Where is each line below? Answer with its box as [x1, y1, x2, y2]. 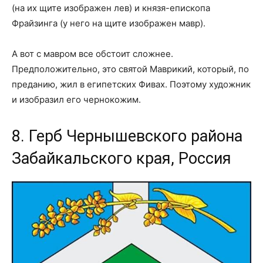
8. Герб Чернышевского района [12, 126, 242, 146]
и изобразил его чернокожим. [12, 93, 141, 105]
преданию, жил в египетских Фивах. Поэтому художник [12, 78, 251, 90]
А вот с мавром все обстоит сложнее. [12, 48, 173, 59]
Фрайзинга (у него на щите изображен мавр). [12, 17, 205, 29]
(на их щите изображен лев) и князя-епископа [12, 2, 210, 14]
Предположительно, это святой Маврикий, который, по [12, 63, 249, 75]
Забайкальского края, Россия [12, 149, 231, 168]
